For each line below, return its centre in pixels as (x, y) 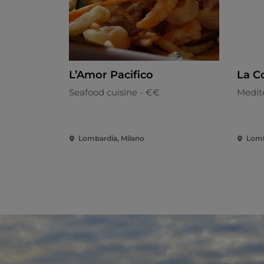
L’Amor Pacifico (111, 75)
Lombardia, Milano (111, 138)
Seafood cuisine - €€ (114, 93)
